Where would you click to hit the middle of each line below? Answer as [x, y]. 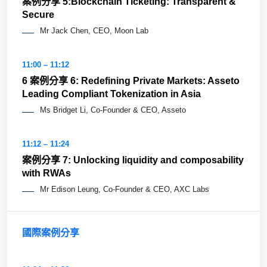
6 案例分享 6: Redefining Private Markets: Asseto [131, 80]
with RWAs [46, 173]
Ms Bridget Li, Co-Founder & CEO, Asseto [113, 110]
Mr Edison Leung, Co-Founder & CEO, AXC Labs [125, 189]
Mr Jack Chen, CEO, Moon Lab [94, 30]
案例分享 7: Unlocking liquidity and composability [133, 160]
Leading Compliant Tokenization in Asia [111, 94]
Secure [38, 14]
